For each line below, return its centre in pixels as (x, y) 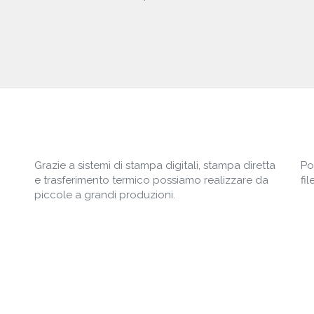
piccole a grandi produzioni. (105, 195)
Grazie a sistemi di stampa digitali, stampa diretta (155, 166)
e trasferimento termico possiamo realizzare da (151, 180)
